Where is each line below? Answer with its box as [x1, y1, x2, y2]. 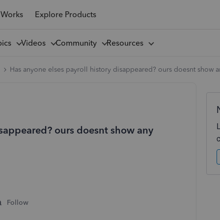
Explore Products [34, 9, 96, 19]
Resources [106, 38, 147, 48]
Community [55, 38, 101, 48]
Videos [21, 38, 50, 48]
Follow [7, 198, 28, 207]
